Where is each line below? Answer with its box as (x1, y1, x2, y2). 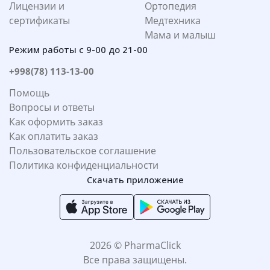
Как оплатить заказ (9, 130, 98, 143)
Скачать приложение (86, 174, 184, 186)
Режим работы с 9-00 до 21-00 (9, 43, 148, 56)
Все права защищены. (83, 253, 187, 267)
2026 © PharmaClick (89, 239, 181, 253)
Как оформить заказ (9, 115, 103, 129)
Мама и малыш (145, 28, 216, 42)
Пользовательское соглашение (9, 144, 156, 158)
